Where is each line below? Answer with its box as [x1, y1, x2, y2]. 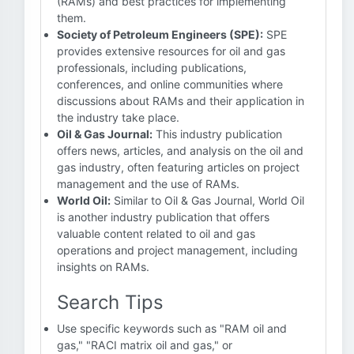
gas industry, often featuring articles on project [57, 160, 299, 174]
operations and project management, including [57, 243, 298, 257]
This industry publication [153, 127, 282, 141]
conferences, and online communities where [57, 77, 283, 91]
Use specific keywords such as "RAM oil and [57, 322, 287, 335]
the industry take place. [57, 111, 179, 124]
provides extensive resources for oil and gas [57, 44, 285, 58]
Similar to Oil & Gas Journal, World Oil [111, 194, 304, 207]
